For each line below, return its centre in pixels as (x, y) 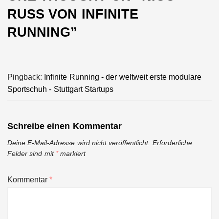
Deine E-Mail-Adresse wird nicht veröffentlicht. (79, 143)
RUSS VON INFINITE (73, 14)
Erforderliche (172, 143)
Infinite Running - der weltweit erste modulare (123, 77)
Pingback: (26, 77)
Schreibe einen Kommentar (65, 126)
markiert (72, 153)
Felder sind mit (32, 153)
